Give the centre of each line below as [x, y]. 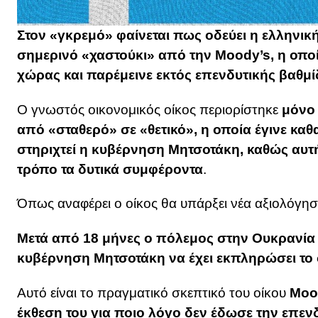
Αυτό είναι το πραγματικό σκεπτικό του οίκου [153, 292]
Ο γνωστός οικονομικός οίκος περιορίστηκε [149, 109]
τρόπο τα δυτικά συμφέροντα [110, 169]
